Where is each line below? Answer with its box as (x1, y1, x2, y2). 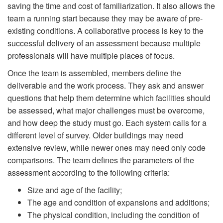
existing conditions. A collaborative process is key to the (7, 24, 204, 36)
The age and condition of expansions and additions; (27, 196, 210, 208)
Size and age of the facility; (27, 184, 122, 196)
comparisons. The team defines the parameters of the (7, 154, 194, 166)
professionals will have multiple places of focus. (7, 49, 175, 61)
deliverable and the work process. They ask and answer (7, 79, 204, 91)
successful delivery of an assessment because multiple (7, 37, 201, 49)
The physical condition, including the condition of (27, 209, 199, 221)
